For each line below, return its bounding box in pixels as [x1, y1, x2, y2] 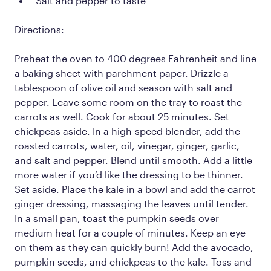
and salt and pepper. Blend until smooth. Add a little [15, 154, 252, 166]
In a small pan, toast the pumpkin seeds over [15, 212, 219, 224]
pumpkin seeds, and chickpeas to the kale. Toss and [15, 256, 252, 268]
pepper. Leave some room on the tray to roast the [15, 96, 242, 108]
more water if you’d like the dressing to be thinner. [15, 169, 243, 181]
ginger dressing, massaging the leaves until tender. [15, 198, 249, 210]
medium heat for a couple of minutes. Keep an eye [15, 227, 246, 239]
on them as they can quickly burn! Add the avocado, [15, 241, 253, 253]
